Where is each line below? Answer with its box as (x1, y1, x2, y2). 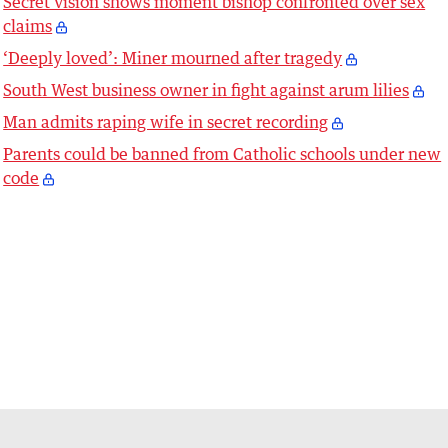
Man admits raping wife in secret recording (3, 112, 329, 133)
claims (3, 16, 53, 37)
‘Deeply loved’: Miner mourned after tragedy (3, 48, 343, 69)
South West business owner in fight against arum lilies (3, 80, 410, 101)
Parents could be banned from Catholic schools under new (3, 144, 442, 165)
